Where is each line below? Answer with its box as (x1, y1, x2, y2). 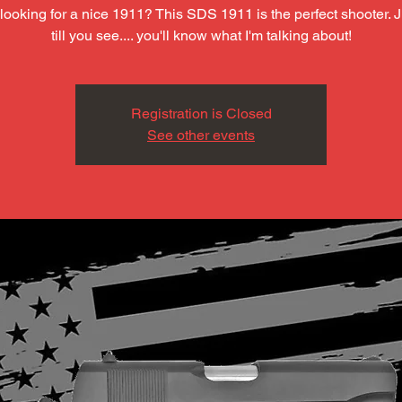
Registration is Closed (130, 105, 272, 122)
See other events (147, 127, 255, 144)
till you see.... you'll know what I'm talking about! (50, 27, 352, 44)
